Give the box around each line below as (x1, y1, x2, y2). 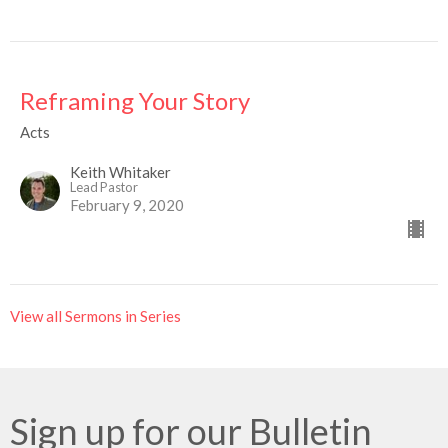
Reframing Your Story (20, 86, 250, 116)
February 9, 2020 (70, 196, 184, 215)
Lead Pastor (70, 179, 138, 196)
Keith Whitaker (70, 163, 171, 182)
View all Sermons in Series (10, 307, 181, 326)
